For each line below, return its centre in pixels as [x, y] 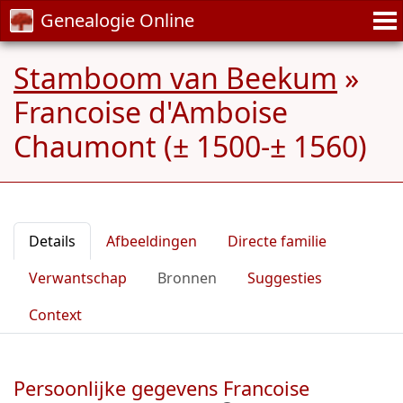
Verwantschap [78, 278]
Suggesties [285, 278]
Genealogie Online [117, 20]
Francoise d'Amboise [151, 112]
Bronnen [187, 278]
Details [52, 241]
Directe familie [277, 241]
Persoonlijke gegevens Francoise [161, 388]
